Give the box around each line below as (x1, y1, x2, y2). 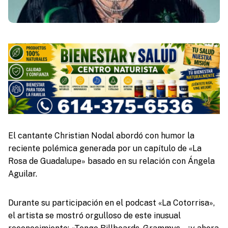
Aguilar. (8, 168, 39, 179)
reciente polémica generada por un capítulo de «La (8, 143, 202, 153)
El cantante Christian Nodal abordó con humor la (8, 130, 194, 140)
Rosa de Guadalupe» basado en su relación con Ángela (8, 156, 215, 166)
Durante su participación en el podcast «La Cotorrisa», (8, 197, 215, 208)
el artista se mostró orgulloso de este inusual (8, 210, 181, 220)
